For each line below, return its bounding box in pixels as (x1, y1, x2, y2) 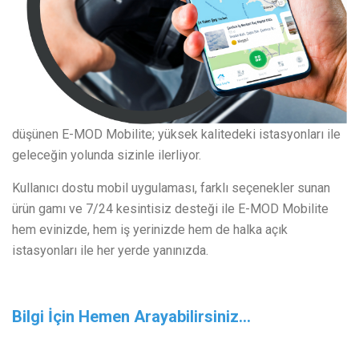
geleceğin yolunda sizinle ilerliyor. (12, 147, 201, 163)
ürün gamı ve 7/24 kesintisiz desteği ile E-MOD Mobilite (12, 201, 329, 216)
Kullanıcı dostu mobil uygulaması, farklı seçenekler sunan (12, 180, 330, 196)
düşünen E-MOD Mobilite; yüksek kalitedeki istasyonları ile (12, 127, 341, 142)
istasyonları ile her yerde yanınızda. (12, 243, 208, 258)
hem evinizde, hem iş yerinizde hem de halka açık (12, 222, 288, 237)
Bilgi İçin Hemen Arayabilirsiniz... (12, 307, 251, 326)
